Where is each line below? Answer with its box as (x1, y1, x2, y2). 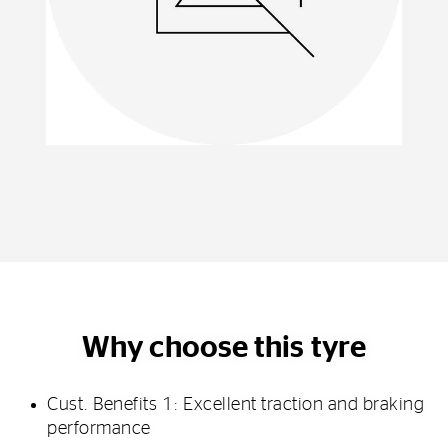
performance (47, 419, 151, 438)
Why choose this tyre (82, 332, 366, 363)
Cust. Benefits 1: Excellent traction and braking (47, 395, 425, 414)
